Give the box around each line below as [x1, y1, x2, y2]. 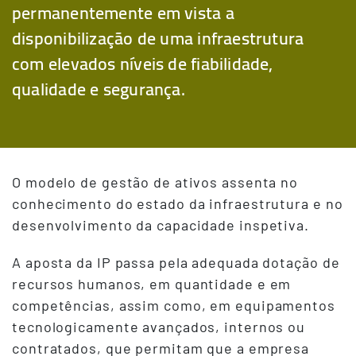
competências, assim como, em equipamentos [12, 296, 335, 315]
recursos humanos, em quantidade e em [12, 275, 292, 293]
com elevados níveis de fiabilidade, [12, 47, 273, 81]
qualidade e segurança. [12, 72, 185, 106]
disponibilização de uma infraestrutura [12, 21, 304, 56]
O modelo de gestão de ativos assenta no [12, 173, 299, 192]
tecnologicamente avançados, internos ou [12, 318, 306, 336]
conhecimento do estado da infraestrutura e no [12, 195, 343, 213]
